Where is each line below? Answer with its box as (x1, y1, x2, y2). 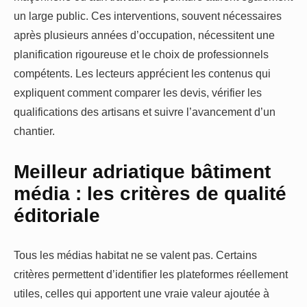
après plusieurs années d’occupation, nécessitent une (14, 29, 275, 42)
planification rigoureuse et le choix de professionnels (14, 48, 269, 61)
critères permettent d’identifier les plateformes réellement (14, 268, 288, 281)
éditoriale (14, 204, 100, 226)
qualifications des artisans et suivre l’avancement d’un (14, 106, 275, 119)
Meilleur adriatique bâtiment (14, 160, 271, 182)
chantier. (14, 125, 55, 138)
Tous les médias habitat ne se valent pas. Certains (14, 249, 257, 262)
